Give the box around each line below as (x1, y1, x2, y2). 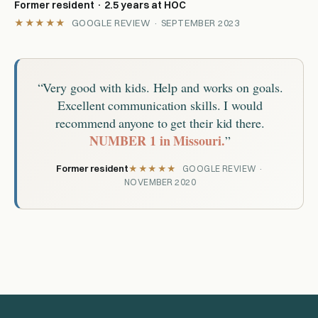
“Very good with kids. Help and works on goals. (37, 79, 283, 96)
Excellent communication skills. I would (57, 97, 263, 114)
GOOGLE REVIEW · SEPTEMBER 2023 (71, 17, 240, 28)
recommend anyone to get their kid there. (55, 114, 265, 131)
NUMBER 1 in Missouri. (89, 131, 225, 150)
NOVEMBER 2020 (124, 177, 197, 187)
